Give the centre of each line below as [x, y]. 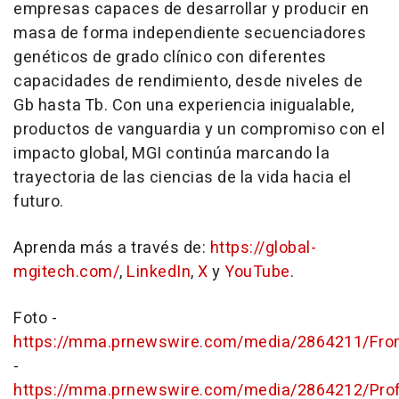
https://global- [263, 248]
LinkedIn [159, 272]
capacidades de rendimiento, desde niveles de [188, 81]
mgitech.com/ [66, 272]
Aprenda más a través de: [112, 248]
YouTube [257, 272]
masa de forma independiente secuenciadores [190, 33]
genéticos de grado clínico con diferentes [170, 57]
